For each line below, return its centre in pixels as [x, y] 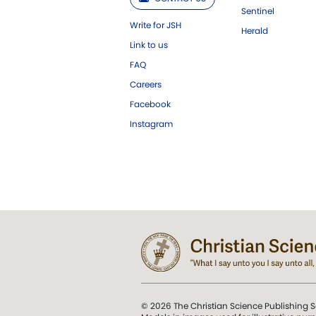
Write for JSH [156, 25]
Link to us [149, 44]
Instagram [151, 123]
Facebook [150, 104]
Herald [255, 30]
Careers [146, 84]
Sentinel [258, 11]
